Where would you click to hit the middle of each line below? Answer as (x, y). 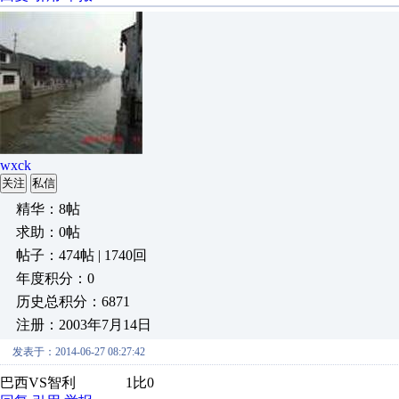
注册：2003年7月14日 (84, 325)
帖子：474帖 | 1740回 (81, 255)
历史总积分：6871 (73, 301)
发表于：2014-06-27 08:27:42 (79, 352)
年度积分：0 (55, 278)
